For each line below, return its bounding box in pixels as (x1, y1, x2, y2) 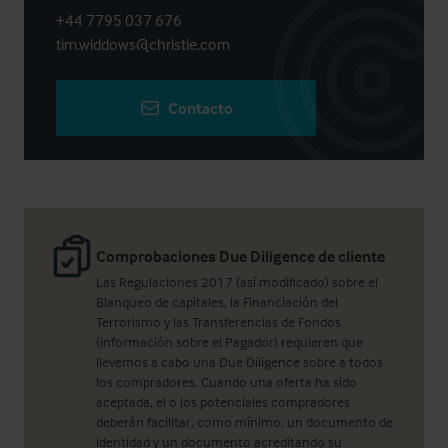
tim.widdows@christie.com (56, 34, 230, 55)
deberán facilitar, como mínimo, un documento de (96, 413, 393, 431)
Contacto (167, 98, 233, 119)
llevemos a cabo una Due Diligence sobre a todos (96, 353, 383, 371)
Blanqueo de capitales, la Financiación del (96, 293, 338, 311)
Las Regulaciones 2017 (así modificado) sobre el (96, 273, 378, 291)
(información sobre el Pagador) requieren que (96, 333, 363, 351)
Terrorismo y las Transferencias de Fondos (96, 313, 341, 331)
